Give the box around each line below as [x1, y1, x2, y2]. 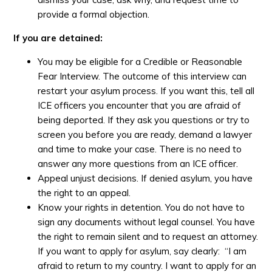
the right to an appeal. [38, 186, 131, 199]
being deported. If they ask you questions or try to [38, 114, 250, 126]
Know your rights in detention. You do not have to [38, 201, 245, 213]
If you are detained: [13, 32, 103, 44]
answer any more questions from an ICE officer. [38, 157, 239, 169]
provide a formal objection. [38, 8, 150, 20]
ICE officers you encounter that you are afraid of [38, 99, 242, 111]
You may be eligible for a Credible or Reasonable [38, 55, 243, 67]
